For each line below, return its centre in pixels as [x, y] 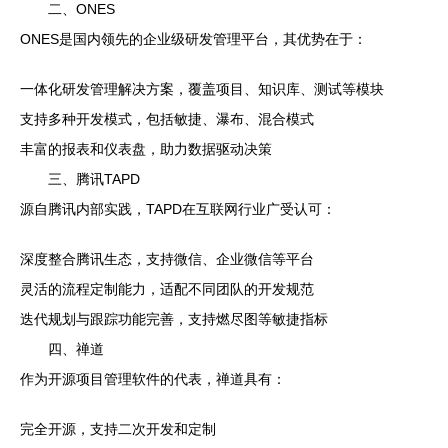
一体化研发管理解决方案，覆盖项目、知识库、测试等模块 [202, 88]
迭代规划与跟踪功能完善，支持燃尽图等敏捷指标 [174, 318]
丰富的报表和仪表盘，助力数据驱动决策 [146, 148]
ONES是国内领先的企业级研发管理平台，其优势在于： [193, 38]
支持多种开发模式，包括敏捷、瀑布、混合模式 [167, 118]
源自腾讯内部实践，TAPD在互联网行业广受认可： [178, 208]
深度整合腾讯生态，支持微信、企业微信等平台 [167, 258]
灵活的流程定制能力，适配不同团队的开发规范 [167, 288]
